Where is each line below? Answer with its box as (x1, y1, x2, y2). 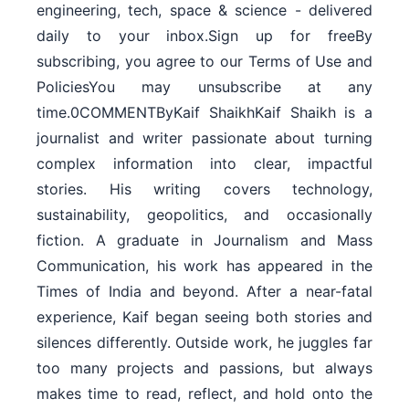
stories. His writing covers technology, (37, 179, 372, 198)
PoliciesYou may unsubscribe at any (37, 77, 372, 96)
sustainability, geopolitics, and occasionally (37, 204, 372, 224)
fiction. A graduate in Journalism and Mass (37, 230, 372, 249)
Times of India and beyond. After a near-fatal (37, 281, 372, 300)
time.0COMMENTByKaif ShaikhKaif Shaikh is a (37, 102, 372, 121)
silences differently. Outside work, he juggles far (37, 332, 372, 351)
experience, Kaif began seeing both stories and (37, 307, 372, 326)
